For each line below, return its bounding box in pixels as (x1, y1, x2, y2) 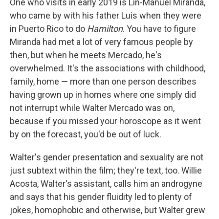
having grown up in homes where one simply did (10, 89, 196, 100)
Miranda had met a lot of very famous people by (10, 37, 193, 47)
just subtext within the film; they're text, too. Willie (10, 165, 202, 176)
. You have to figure (123, 23, 196, 34)
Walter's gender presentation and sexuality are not (10, 152, 203, 163)
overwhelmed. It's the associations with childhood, (10, 63, 205, 74)
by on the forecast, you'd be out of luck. (10, 129, 161, 140)
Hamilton (87, 23, 123, 34)
